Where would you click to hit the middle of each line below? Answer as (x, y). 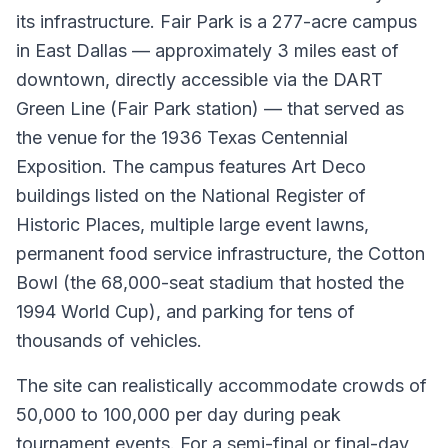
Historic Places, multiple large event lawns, (192, 224)
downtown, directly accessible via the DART (199, 79)
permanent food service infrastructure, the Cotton (220, 253)
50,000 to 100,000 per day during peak (178, 414)
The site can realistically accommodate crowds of (221, 385)
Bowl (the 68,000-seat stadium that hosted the (210, 282)
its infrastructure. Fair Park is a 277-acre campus (216, 21)
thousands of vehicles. (109, 340)
